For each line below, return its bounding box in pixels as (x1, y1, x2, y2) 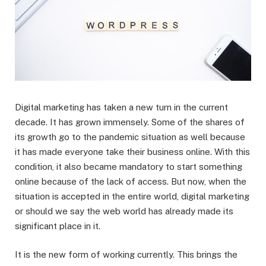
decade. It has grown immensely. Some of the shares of (15, 117, 245, 128)
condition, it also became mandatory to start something (15, 161, 242, 172)
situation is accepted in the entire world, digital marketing (15, 191, 249, 202)
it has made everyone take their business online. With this (15, 147, 250, 157)
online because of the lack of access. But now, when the (15, 176, 246, 187)
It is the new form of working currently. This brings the (15, 249, 237, 260)
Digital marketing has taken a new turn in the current (15, 102, 228, 113)
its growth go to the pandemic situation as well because (15, 132, 245, 142)
